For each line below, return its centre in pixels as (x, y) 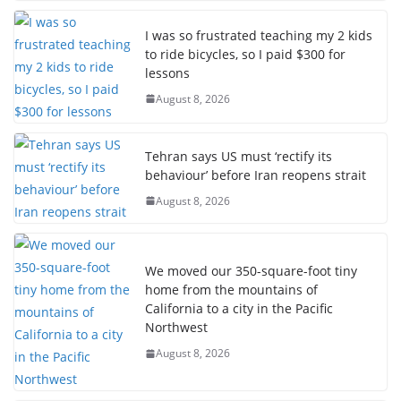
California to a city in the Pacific (239, 309)
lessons (167, 73)
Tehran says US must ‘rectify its (239, 156)
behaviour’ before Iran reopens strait (256, 175)
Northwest (176, 328)
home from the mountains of (231, 290)
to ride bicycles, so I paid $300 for (245, 54)
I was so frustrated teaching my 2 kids (259, 35)
